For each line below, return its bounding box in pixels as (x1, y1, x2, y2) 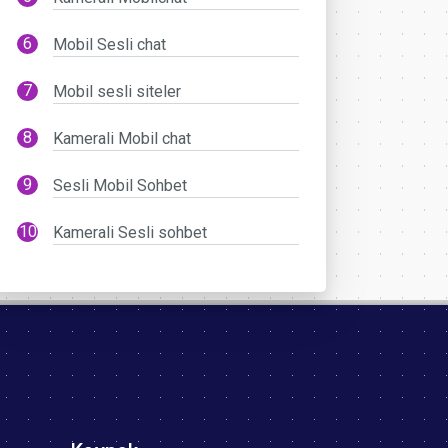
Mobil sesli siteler (53, 81, 182, 101)
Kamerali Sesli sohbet (53, 222, 208, 242)
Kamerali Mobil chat (53, 128, 192, 148)
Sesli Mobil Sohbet (53, 175, 188, 195)
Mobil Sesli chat (53, 34, 167, 54)
